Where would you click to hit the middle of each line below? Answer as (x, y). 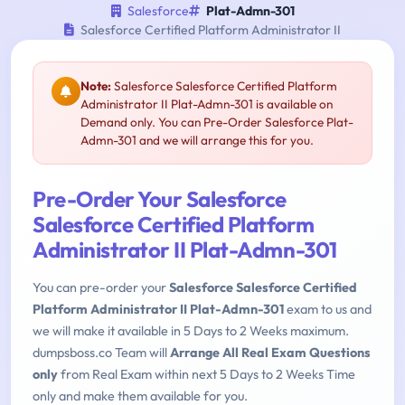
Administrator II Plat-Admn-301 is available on (207, 104)
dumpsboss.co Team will (101, 353)
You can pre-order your (101, 288)
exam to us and (328, 310)
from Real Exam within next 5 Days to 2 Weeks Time (207, 375)
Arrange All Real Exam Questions (270, 353)
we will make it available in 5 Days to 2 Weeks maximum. (191, 331)
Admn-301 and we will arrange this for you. (197, 141)
